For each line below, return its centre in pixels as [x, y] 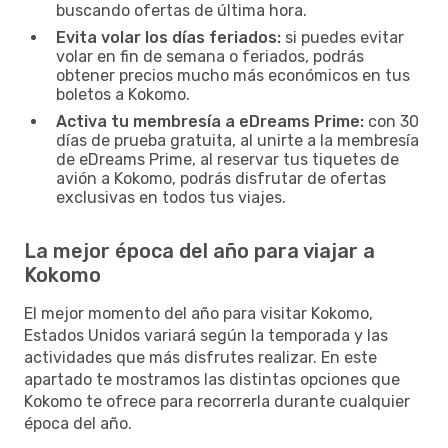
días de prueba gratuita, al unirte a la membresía [237, 140]
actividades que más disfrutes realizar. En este [200, 357]
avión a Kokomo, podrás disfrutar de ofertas [221, 178]
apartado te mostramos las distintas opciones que [212, 379]
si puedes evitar [342, 37]
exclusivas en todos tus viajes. [171, 197]
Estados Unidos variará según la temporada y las [206, 335]
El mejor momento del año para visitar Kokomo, [198, 313]
